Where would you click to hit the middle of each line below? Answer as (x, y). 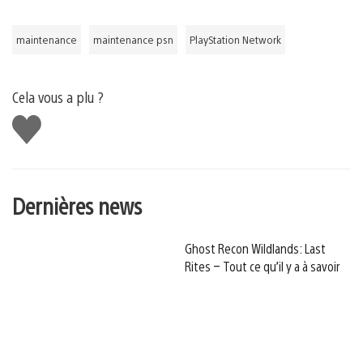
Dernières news (77, 205)
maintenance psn (133, 39)
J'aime (33, 122)
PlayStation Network (235, 39)
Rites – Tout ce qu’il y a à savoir (262, 266)
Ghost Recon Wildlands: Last (255, 248)
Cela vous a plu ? (58, 96)
